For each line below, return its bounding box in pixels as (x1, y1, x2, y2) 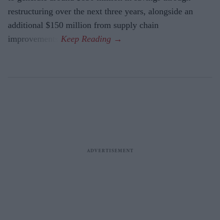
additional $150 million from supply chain (8, 20, 159, 30)
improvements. (8, 34, 61, 44)
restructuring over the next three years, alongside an (8, 6, 193, 17)
